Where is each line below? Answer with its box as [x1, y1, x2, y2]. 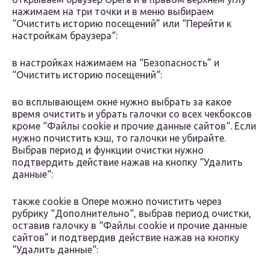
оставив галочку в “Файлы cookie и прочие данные [12, 220, 247, 231]
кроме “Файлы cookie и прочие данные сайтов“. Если [12, 121, 256, 132]
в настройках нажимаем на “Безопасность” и [12, 57, 219, 69]
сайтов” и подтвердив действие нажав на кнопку [12, 232, 239, 243]
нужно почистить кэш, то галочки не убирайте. [12, 133, 226, 144]
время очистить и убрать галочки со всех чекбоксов [12, 108, 252, 120]
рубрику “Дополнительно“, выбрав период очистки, [12, 208, 251, 219]
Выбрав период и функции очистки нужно [12, 145, 204, 156]
